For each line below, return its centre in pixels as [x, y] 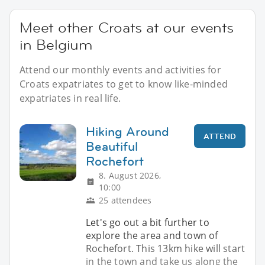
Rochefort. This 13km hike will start [166, 248]
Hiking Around [127, 131]
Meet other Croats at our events [127, 27]
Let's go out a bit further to [148, 222]
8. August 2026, [130, 175]
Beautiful [112, 146]
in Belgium [56, 44]
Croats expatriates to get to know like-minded [124, 84]
